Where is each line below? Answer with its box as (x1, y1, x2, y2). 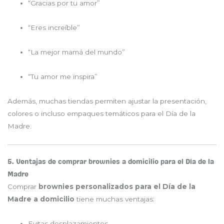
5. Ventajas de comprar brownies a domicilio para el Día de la (7, 157, 214, 165)
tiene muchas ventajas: (74, 194, 154, 203)
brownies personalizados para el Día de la (38, 182, 195, 190)
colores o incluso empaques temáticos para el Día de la (7, 109, 195, 118)
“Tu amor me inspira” (28, 72, 98, 81)
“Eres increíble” (28, 23, 80, 32)
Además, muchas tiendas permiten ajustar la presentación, (7, 97, 206, 105)
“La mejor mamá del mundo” (28, 48, 125, 56)
